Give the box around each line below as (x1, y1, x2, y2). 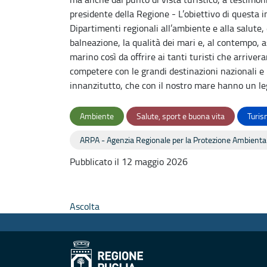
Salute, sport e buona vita (136, 110, 225, 122)
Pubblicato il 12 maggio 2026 (70, 154, 188, 168)
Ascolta (70, 199, 100, 213)
